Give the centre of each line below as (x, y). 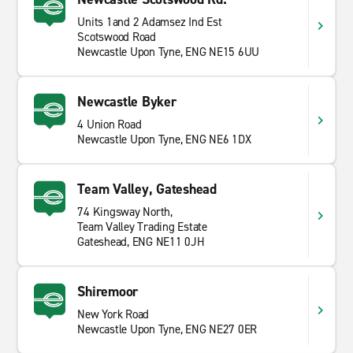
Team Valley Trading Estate (142, 227)
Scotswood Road (117, 37)
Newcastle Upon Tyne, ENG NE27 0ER (167, 329)
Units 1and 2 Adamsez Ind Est (150, 22)
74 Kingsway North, (125, 212)
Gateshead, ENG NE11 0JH (141, 242)
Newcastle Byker (127, 102)
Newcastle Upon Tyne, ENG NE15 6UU (169, 52)
